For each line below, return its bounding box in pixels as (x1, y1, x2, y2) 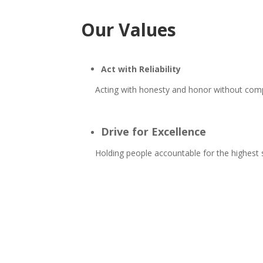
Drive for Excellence (101, 124, 206, 139)
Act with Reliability (101, 63, 181, 75)
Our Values (81, 17, 176, 42)
